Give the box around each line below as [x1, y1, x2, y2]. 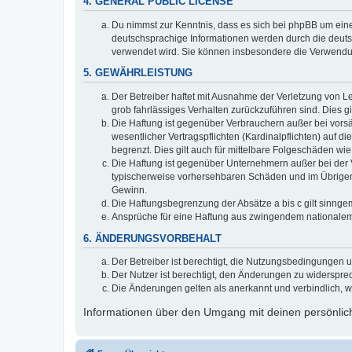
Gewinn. [112, 185, 147, 196]
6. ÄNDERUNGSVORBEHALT [83, 233, 222, 244]
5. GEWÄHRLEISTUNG [83, 68, 192, 79]
